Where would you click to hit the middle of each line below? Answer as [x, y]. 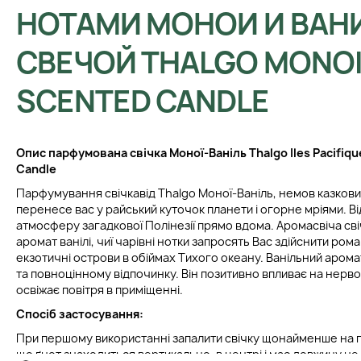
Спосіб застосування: [80, 314]
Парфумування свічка [78, 193]
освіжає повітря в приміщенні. [100, 290]
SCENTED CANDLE [143, 102]
